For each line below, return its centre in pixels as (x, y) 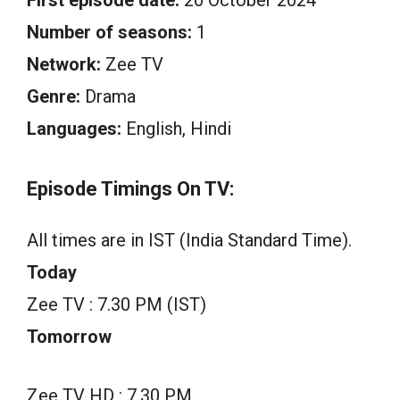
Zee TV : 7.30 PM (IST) (117, 304)
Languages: (74, 128)
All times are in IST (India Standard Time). (189, 240)
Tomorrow (69, 336)
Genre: (54, 96)
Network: (64, 64)
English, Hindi (176, 128)
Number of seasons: (109, 32)
